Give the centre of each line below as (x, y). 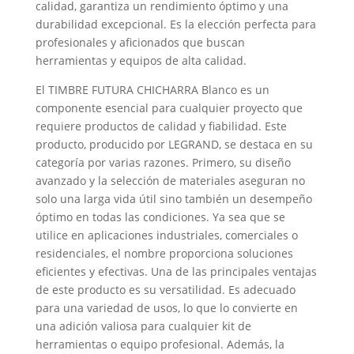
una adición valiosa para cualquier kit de (143, 326)
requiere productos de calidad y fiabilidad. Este (161, 126)
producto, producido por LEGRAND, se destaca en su (174, 144)
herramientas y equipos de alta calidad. (141, 60)
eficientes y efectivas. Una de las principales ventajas (176, 271)
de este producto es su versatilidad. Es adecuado (165, 290)
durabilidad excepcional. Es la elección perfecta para (175, 24)
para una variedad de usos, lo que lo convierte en (166, 308)
